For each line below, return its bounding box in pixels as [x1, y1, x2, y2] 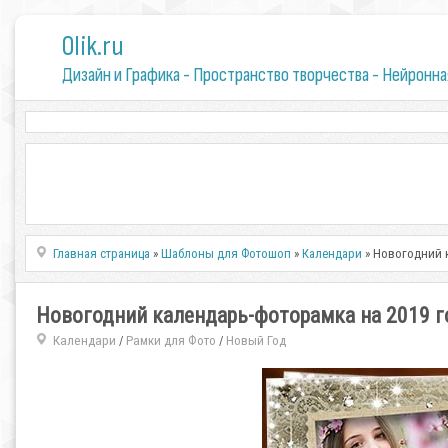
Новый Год [225, 333, 286, 348]
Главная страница [53, 246, 151, 261]
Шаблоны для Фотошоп [161, 246, 292, 261]
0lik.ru [61, 30, 124, 63]
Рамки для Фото [125, 333, 216, 348]
